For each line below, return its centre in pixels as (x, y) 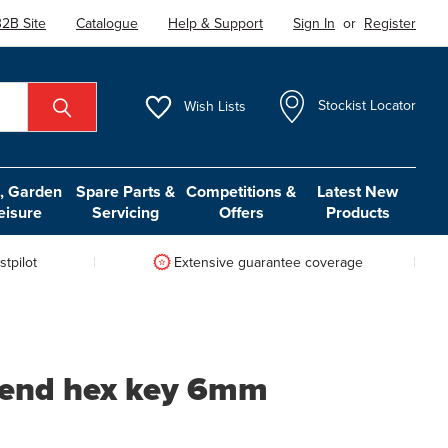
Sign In (314, 23)
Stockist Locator (367, 106)
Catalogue (107, 23)
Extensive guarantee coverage (268, 262)
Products (357, 212)
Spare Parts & (125, 191)
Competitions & (241, 191)
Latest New (358, 191)
